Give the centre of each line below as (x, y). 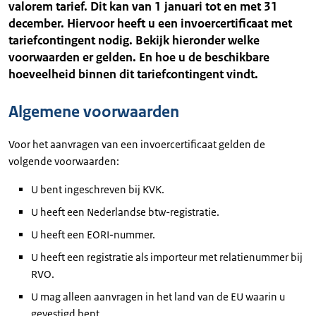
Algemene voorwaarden (94, 112)
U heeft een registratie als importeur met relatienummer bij (167, 257)
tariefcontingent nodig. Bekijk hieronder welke (134, 40)
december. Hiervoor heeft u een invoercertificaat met (150, 23)
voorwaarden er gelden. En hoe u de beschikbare (139, 57)
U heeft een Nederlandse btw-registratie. (125, 212)
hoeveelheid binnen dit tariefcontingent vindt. (133, 74)
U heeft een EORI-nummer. (93, 235)
